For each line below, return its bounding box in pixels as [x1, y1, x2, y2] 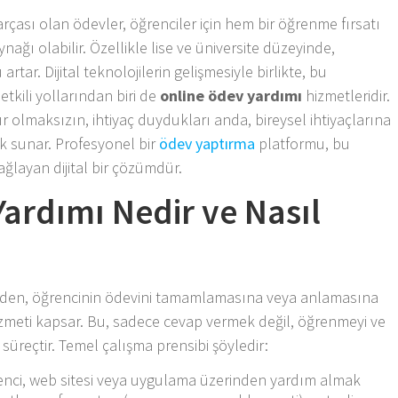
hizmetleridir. [302, 84, 391, 106]
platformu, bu [255, 132, 351, 154]
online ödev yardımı [160, 84, 303, 106]
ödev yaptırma [159, 132, 256, 154]
